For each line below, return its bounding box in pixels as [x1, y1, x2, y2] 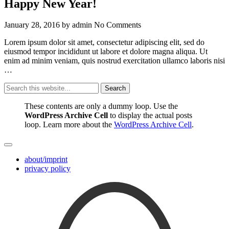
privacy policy [25, 164, 71, 173]
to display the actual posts [108, 111, 192, 120]
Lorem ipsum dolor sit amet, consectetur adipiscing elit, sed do [4, 38, 204, 47]
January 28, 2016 [4, 20, 60, 30]
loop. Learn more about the [25, 120, 114, 129]
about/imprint [25, 155, 67, 164]
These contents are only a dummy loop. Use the [25, 102, 178, 111]
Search [105, 84, 126, 93]
